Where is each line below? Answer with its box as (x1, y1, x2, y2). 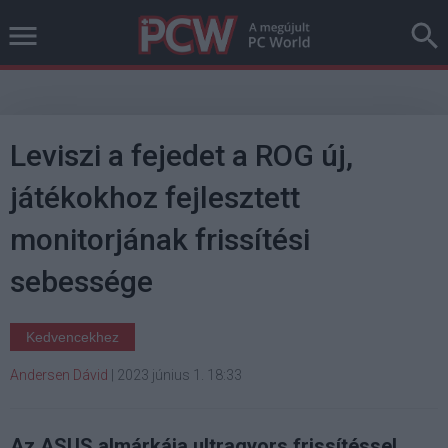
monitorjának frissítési (10, 222, 310, 257)
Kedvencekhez (26, 329, 119, 345)
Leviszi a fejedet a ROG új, (10, 138, 353, 173)
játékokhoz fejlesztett (10, 180, 300, 215)
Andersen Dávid (10, 367, 108, 383)
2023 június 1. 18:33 (117, 367, 242, 383)
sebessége (10, 264, 153, 299)
